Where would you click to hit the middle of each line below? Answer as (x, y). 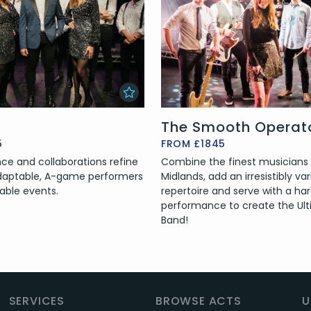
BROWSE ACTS (198, 301)
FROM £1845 (193, 144)
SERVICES (37, 301)
